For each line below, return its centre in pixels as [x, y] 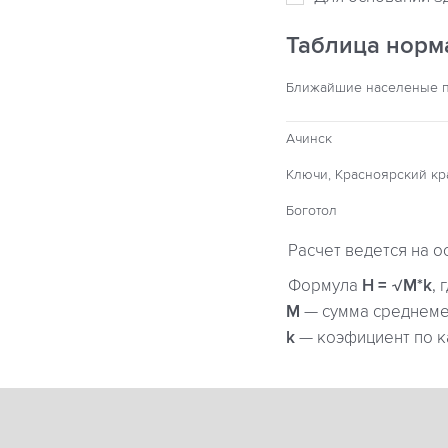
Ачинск [309, 138]
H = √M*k [397, 286]
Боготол [311, 210]
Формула [325, 286]
